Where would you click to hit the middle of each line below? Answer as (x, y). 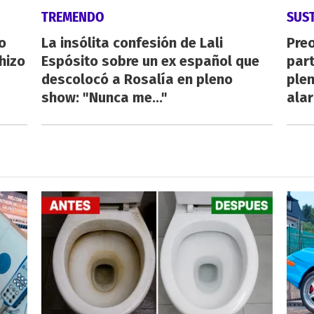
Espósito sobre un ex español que (150, 61)
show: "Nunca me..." (104, 97)
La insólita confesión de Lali (132, 42)
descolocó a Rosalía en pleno (137, 79)
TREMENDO (73, 16)
